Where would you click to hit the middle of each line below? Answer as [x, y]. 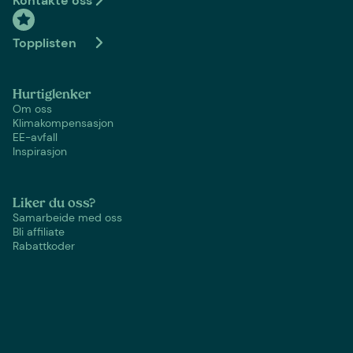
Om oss [32, 108]
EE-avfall [35, 137]
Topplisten [45, 43]
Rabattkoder [44, 245]
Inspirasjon [40, 151]
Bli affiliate [39, 231]
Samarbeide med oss [67, 217]
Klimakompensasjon [63, 123]
